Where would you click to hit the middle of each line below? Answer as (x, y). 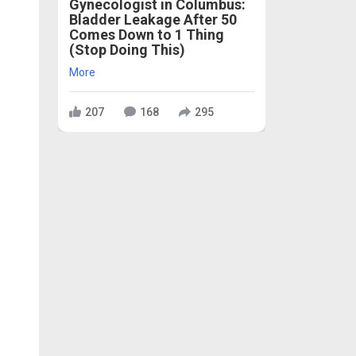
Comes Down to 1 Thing (147, 35)
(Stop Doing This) (127, 50)
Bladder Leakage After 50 (153, 20)
